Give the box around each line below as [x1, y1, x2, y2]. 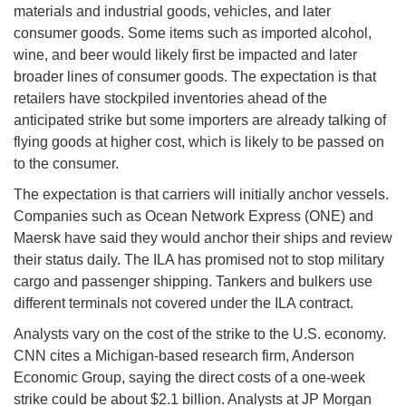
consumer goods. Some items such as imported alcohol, [14, 25, 372, 42]
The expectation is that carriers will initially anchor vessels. [14, 187, 389, 203]
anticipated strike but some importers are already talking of [14, 112, 386, 129]
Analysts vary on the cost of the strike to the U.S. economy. [14, 326, 386, 343]
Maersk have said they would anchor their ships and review [14, 230, 392, 246]
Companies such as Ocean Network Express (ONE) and [14, 208, 373, 225]
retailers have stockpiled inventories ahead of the [14, 91, 327, 107]
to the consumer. [14, 156, 119, 172]
